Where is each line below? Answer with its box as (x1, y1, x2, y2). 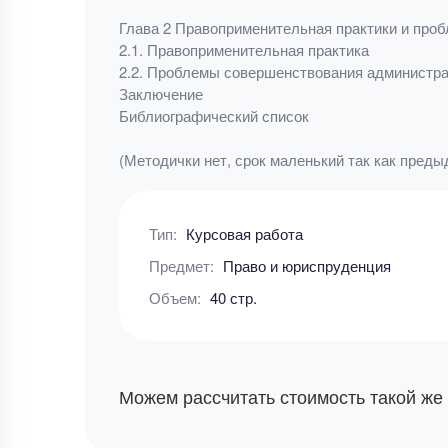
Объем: (148, 287, 205, 308)
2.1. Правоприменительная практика (118, 39, 369, 60)
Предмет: (148, 255, 218, 276)
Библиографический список (118, 105, 309, 126)
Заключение (118, 83, 203, 104)
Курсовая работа (185, 223, 303, 244)
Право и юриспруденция (222, 255, 391, 276)
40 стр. (209, 287, 257, 308)
